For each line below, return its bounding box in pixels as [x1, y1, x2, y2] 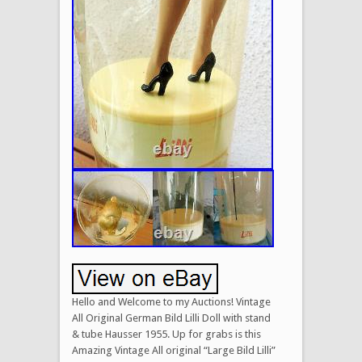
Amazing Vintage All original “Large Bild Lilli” [72, 343, 276, 356]
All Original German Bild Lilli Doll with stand [72, 311, 271, 324]
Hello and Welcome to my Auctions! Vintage [72, 295, 271, 308]
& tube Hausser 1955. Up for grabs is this [72, 327, 261, 340]
